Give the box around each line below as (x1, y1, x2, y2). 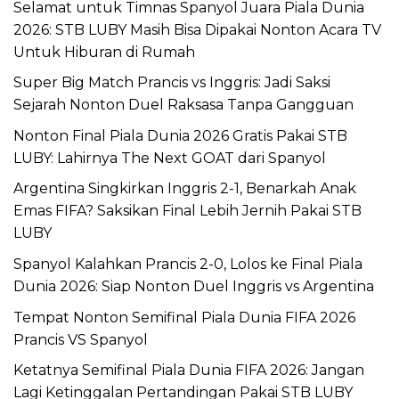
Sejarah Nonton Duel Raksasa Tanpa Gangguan (13, 96, 354, 114)
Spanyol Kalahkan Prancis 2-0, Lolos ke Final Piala (13, 256, 362, 273)
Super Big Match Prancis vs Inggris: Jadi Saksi (13, 74, 330, 92)
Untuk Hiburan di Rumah (13, 43, 195, 61)
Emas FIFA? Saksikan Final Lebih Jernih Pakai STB (13, 202, 362, 220)
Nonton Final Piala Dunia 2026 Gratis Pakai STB (13, 126, 347, 144)
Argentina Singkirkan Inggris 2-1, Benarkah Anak (13, 180, 356, 198)
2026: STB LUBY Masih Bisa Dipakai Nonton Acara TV (13, 20, 381, 38)
